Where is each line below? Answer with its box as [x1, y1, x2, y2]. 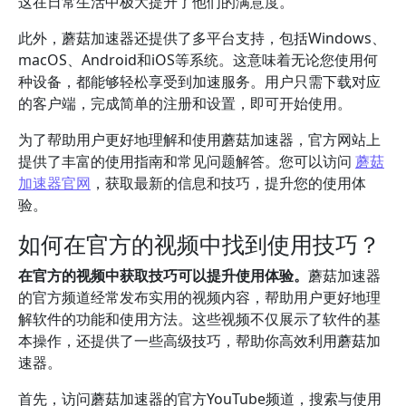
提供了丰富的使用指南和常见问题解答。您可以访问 [18, 151, 355, 171]
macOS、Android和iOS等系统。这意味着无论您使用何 [18, 50, 378, 70]
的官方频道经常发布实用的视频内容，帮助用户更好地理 [18, 287, 381, 307]
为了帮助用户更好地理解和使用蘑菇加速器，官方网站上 [18, 130, 381, 150]
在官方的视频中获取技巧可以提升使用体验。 [18, 266, 308, 285]
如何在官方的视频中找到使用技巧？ [18, 228, 381, 259]
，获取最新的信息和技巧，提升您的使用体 [91, 173, 366, 193]
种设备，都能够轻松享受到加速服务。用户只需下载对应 [18, 72, 381, 92]
